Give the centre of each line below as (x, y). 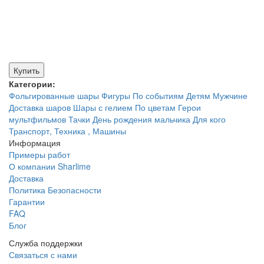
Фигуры (116, 95)
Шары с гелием (103, 107)
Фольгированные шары (54, 95)
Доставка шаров (40, 107)
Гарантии (27, 201)
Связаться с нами (43, 254)
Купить (27, 70)
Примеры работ (39, 154)
